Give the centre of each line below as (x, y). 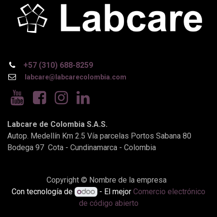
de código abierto (108, 203)
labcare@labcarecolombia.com (75, 77)
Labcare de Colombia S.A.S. (57, 124)
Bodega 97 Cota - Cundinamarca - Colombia (82, 148)
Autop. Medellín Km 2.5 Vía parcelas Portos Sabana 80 (99, 136)
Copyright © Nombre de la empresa (107, 180)
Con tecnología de (43, 192)
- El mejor (115, 192)
